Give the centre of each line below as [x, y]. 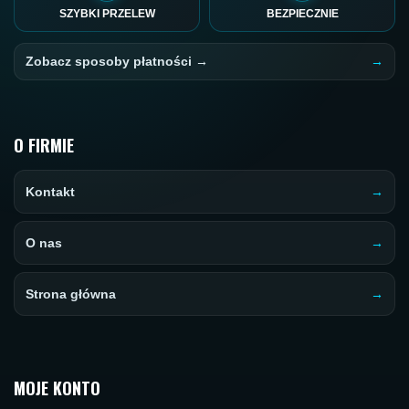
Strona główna [71, 294]
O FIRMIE [44, 146]
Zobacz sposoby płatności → [117, 62]
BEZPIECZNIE [302, 14]
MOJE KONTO [57, 388]
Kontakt [50, 192]
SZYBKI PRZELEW [107, 14]
